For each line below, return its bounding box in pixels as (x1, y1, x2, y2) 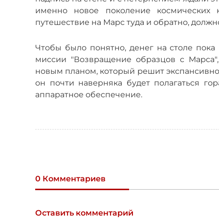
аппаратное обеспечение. (35, 90, 142, 100)
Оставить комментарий (35, 208, 133, 218)
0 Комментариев (35, 174, 106, 184)
